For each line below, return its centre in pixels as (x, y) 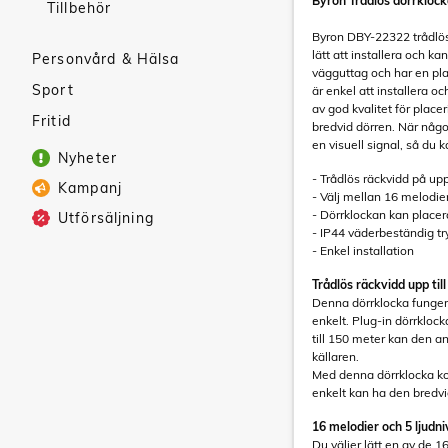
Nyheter (87, 158)
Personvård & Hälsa (106, 59)
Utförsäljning (106, 218)
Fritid (51, 121)
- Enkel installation (363, 250)
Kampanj (90, 188)
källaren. (335, 356)
